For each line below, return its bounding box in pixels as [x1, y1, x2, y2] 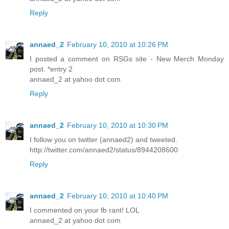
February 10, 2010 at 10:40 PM [67, 192, 168, 200]
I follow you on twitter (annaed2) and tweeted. [30, 135, 177, 144]
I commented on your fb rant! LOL [30, 206, 140, 215]
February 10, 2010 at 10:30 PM [67, 121, 168, 130]
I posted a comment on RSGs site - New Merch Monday [30, 55, 224, 63]
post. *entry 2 [30, 65, 73, 74]
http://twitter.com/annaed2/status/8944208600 [30, 146, 178, 154]
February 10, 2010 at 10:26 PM [67, 40, 168, 49]
